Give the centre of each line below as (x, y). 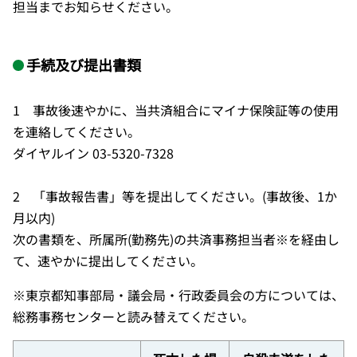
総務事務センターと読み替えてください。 (133, 317)
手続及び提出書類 (83, 64)
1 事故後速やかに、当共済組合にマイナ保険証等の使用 (176, 110)
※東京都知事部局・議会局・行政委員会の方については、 (178, 295)
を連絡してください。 (76, 132)
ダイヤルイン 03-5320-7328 (93, 153)
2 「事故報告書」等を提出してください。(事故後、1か (175, 196)
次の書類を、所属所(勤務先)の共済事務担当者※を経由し (176, 239)
